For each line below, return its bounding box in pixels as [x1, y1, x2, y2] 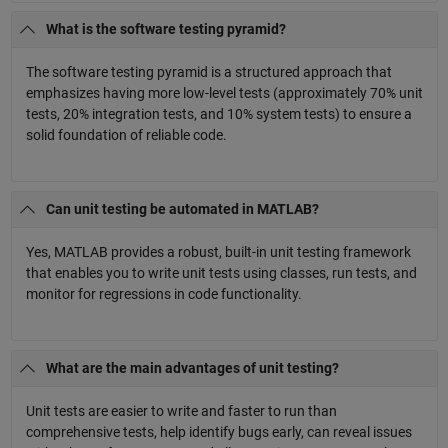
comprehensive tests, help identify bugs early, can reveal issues [25, 423, 412, 440]
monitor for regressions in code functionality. [25, 286, 302, 303]
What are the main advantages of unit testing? [46, 359, 339, 376]
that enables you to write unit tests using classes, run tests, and [25, 265, 417, 282]
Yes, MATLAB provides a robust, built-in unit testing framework [25, 244, 411, 261]
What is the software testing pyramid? [46, 21, 286, 38]
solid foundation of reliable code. [25, 127, 227, 144]
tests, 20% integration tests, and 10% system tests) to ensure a [25, 106, 412, 123]
